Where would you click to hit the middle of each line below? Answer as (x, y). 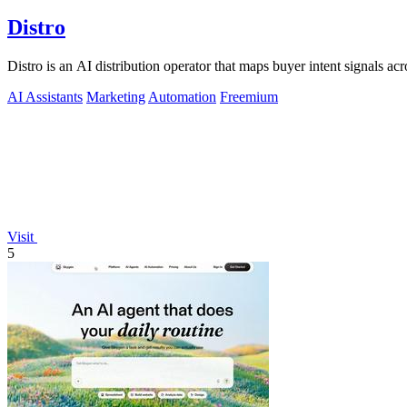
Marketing (116, 97)
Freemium (249, 97)
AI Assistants (45, 97)
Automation (182, 97)
